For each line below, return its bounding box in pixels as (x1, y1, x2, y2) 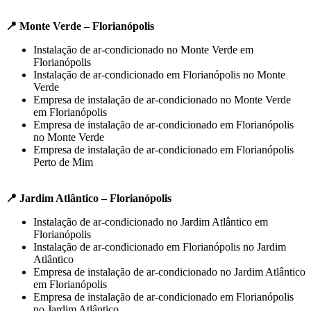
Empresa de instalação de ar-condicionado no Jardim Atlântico (33, 265, 305, 278)
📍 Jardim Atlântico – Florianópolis (6, 192, 171, 204)
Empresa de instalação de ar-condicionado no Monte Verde (33, 93, 291, 106)
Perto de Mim (33, 155, 93, 168)
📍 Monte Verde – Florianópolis (6, 19, 154, 32)
